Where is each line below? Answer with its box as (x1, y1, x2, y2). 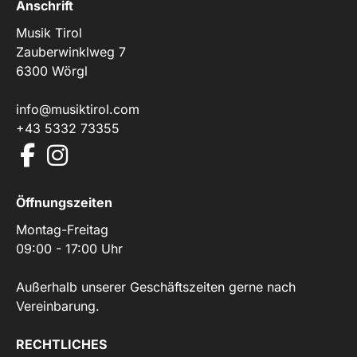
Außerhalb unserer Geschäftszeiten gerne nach (16, 279, 296, 295)
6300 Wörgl (16, 63, 88, 79)
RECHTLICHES (16, 336, 107, 352)
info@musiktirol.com (16, 101, 139, 117)
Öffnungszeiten (16, 194, 112, 210)
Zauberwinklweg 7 (16, 44, 126, 60)
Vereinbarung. (16, 298, 100, 314)
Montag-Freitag (16, 222, 108, 237)
